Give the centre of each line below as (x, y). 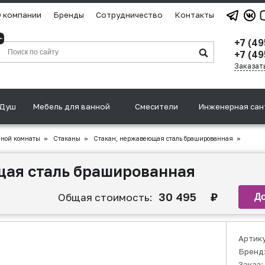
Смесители (156, 106)
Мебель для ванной (71, 106)
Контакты (194, 15)
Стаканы (67, 138)
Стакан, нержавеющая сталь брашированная (162, 138)
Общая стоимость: (105, 197)
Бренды (69, 15)
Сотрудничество (129, 15)
